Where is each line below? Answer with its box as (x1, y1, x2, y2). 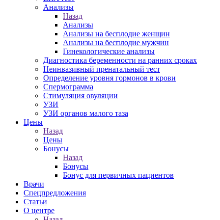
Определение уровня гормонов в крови (43, 74, 176, 82)
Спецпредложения (24, 189, 86, 197)
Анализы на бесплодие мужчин (63, 38, 169, 47)
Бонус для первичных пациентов (63, 171, 174, 179)
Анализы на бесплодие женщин (63, 29, 170, 38)
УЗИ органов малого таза (43, 109, 128, 117)
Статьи (24, 197, 47, 206)
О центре (24, 206, 55, 215)
